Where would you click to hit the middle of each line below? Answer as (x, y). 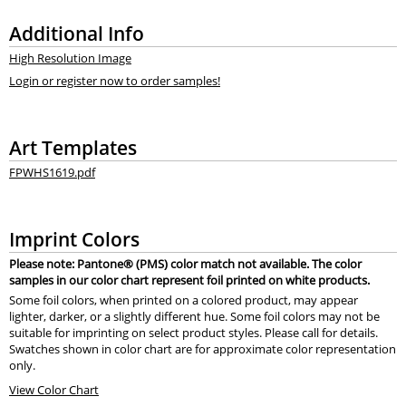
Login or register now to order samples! (114, 80)
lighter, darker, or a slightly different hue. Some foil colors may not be (194, 316)
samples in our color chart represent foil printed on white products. (189, 280)
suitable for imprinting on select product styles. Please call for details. (193, 332)
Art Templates (72, 147)
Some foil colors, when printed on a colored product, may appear (183, 300)
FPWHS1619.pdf (52, 173)
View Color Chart (53, 390)
